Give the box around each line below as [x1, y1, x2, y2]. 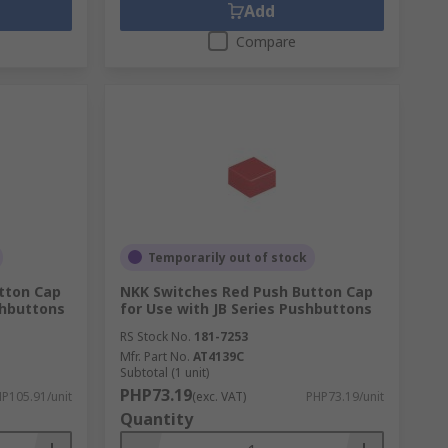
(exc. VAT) [191, 387, 246, 405]
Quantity [119, 407, 193, 430]
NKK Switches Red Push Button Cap [119, 281, 373, 301]
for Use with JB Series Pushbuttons [119, 298, 372, 318]
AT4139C [192, 347, 244, 365]
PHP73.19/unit [305, 387, 384, 405]
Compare [235, 31, 296, 51]
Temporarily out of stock [147, 248, 307, 266]
